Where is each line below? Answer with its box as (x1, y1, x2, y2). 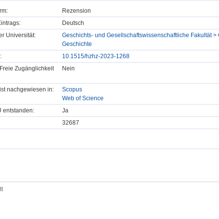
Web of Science (62, 95, 104, 102)
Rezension (62, 7, 91, 15)
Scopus (62, 86, 82, 93)
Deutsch (62, 20, 84, 27)
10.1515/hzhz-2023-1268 (62, 53, 130, 60)
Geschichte (62, 41, 92, 48)
